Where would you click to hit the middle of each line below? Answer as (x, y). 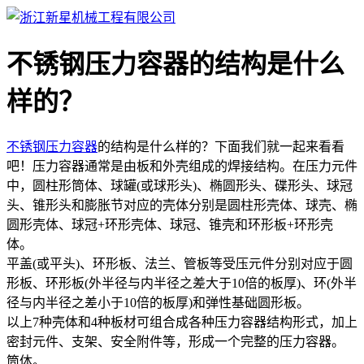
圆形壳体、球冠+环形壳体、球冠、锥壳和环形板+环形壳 (170, 224)
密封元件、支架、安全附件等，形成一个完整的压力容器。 (175, 341)
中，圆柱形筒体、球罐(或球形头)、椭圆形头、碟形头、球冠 (180, 185)
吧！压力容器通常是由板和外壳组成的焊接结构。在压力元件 (182, 166)
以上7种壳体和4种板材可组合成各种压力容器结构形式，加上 (182, 322)
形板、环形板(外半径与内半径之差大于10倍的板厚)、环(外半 (182, 283)
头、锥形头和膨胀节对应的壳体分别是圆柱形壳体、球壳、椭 (182, 205)
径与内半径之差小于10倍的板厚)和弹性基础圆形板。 (158, 302)
